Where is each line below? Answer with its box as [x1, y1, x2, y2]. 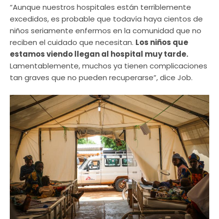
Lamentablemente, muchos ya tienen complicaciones [10, 61, 207, 71]
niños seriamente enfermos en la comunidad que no [10, 25, 201, 36]
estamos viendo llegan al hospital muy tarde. [10, 49, 188, 60]
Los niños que [135, 37, 188, 48]
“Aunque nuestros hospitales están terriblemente [10, 2, 191, 13]
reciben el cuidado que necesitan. [10, 37, 135, 48]
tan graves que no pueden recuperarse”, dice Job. [10, 72, 193, 83]
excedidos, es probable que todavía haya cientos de [10, 14, 203, 24]
